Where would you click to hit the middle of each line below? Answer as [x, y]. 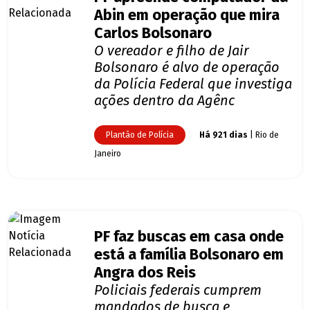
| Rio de [263, 135]
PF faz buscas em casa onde [189, 237]
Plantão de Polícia [140, 135]
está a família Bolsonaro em [189, 255]
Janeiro [108, 154]
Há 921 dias [224, 135]
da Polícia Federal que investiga [193, 84]
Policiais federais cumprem [178, 290]
